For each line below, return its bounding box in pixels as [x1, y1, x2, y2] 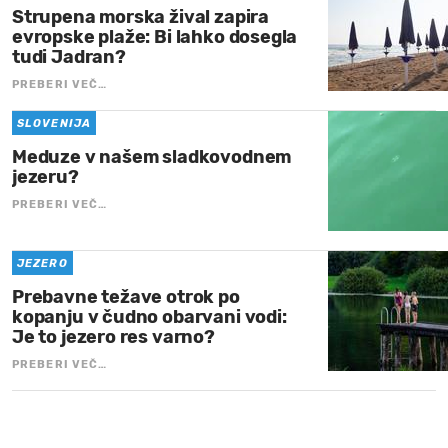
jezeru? [12, 165, 79, 188]
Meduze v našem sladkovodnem [12, 145, 292, 168]
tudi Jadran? [12, 45, 126, 68]
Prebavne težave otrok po [12, 285, 240, 308]
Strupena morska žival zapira [12, 5, 269, 28]
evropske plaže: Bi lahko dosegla [12, 25, 298, 48]
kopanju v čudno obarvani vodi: [12, 305, 287, 328]
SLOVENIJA [17, 116, 91, 130]
